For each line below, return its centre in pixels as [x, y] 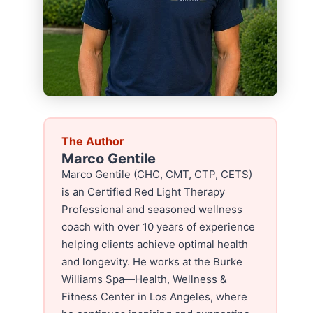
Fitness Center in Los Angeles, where [155, 296]
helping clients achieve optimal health [155, 244]
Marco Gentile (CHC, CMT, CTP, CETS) [157, 174]
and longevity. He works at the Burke [152, 261]
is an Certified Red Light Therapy [144, 191]
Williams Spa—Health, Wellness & [145, 279]
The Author [93, 141]
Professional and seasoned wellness [152, 209]
